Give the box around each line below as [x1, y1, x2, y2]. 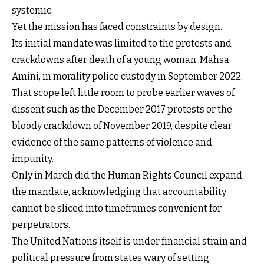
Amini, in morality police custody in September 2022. [12, 71, 243, 82]
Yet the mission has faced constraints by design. [12, 21, 222, 32]
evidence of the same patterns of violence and [12, 137, 212, 148]
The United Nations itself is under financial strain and [12, 236, 247, 247]
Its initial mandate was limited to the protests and [12, 38, 232, 49]
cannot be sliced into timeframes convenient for [12, 203, 222, 214]
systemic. [12, 5, 53, 16]
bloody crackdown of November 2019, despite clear [12, 120, 232, 131]
